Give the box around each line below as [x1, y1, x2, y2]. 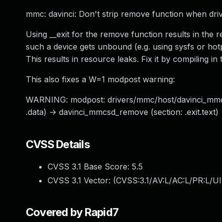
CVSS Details [26, 138, 90, 151]
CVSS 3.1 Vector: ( [48, 175, 116, 185]
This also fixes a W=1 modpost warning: [26, 74, 175, 84]
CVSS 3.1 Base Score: [48, 162, 132, 171]
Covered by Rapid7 [26, 206, 119, 219]
